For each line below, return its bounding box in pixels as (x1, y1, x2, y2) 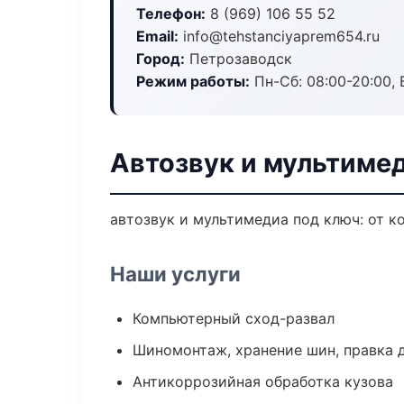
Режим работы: (136, 72, 250, 90)
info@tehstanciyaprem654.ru (179, 27, 380, 45)
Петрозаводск (185, 50, 292, 68)
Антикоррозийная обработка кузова (133, 372, 393, 390)
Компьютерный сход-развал (133, 309, 335, 327)
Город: (136, 50, 185, 68)
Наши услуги (110, 262, 241, 286)
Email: (136, 27, 179, 45)
